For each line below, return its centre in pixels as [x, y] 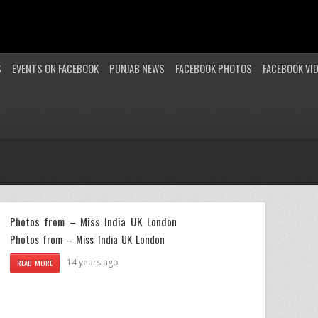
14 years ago [93, 262]
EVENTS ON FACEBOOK [55, 68]
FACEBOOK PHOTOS [214, 68]
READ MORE [35, 262]
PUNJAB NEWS [137, 68]
